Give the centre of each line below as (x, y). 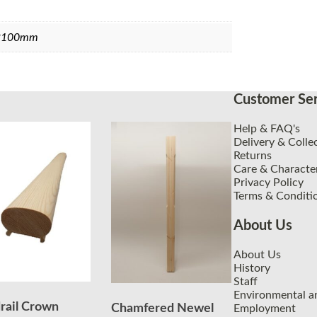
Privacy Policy (269, 182)
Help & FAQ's (267, 128)
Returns (253, 155)
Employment (265, 308)
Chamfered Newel (163, 308)
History (252, 268)
